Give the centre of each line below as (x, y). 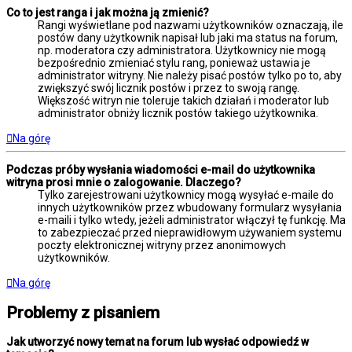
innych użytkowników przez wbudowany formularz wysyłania (190, 207)
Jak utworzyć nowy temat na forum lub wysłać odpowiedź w (158, 342)
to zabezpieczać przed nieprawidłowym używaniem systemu (190, 232)
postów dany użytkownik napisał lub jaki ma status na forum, (188, 37)
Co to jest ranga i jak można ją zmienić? (108, 12)
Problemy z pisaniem (83, 312)
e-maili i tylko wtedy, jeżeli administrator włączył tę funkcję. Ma (192, 220)
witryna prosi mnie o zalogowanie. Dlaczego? (124, 182)
